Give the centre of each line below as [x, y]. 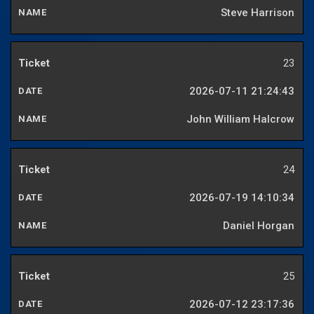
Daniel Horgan [259, 226]
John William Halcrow [240, 120]
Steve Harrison [258, 13]
